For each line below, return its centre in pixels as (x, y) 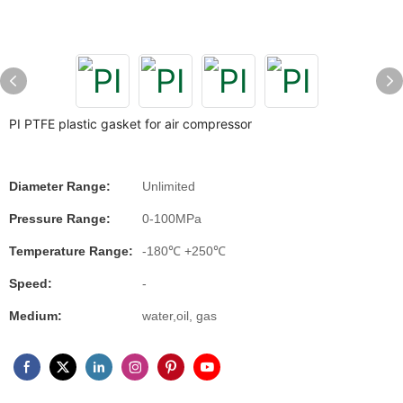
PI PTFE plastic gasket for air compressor (130, 124)
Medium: (36, 316)
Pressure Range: (60, 219)
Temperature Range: (71, 251)
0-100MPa (172, 219)
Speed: (31, 283)
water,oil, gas (179, 316)
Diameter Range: (60, 186)
